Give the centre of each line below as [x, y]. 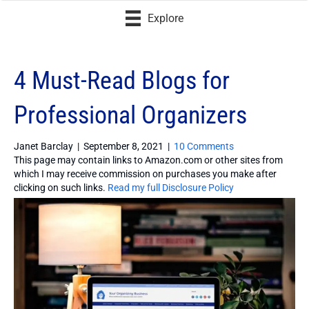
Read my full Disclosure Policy [171, 187]
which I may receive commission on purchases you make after [145, 173]
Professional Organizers [130, 115]
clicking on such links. [61, 187]
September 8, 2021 [123, 146]
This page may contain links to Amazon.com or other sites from [148, 160]
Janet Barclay [43, 146]
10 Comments [204, 146]
